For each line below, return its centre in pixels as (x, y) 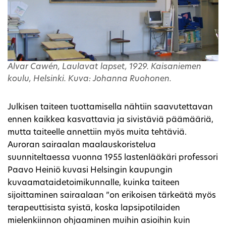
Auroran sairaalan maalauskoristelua (82, 145)
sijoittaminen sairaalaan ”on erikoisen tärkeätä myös (112, 195)
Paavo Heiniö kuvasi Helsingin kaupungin (90, 170)
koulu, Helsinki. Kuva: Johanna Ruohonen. (90, 79)
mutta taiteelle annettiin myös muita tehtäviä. (97, 132)
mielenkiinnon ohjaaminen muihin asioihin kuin (99, 221)
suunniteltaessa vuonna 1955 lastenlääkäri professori (113, 158)
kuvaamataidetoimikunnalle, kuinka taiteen (94, 183)
